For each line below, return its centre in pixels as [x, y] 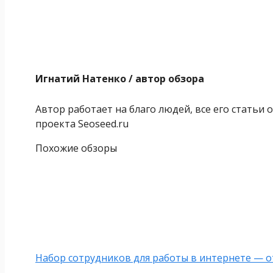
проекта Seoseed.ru [82, 124]
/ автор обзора [165, 78]
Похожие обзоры [76, 148]
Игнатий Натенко [81, 78]
